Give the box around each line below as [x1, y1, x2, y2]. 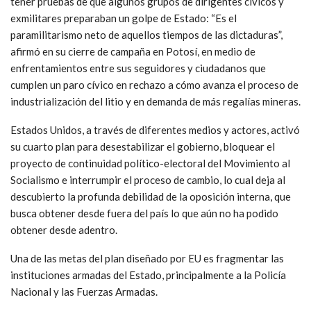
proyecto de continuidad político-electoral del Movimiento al [10, 156, 290, 169]
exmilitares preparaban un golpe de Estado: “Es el [10, 11, 237, 24]
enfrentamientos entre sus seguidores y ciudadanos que [10, 61, 266, 74]
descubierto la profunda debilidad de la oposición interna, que [10, 190, 291, 203]
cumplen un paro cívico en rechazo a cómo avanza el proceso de [10, 78, 299, 91]
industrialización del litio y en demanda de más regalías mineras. [10, 94, 301, 108]
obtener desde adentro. [10, 223, 117, 236]
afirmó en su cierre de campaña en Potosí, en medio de [10, 44, 255, 58]
